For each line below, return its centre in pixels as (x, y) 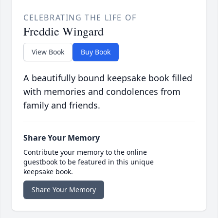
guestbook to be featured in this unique (89, 162)
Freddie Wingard (64, 31)
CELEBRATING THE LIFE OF (80, 18)
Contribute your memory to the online (85, 152)
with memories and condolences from (102, 92)
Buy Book (96, 52)
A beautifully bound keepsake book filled (108, 78)
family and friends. (62, 105)
